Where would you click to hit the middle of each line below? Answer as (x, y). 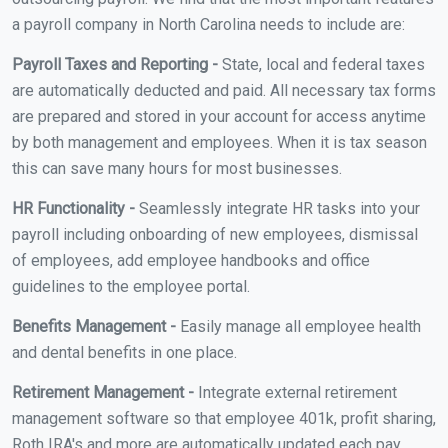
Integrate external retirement (295, 392)
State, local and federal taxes (321, 64)
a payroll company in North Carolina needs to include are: (208, 24)
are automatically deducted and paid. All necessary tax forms (224, 90)
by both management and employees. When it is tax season (219, 142)
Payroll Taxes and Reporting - (115, 64)
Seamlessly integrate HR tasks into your (277, 208)
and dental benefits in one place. (124, 352)
